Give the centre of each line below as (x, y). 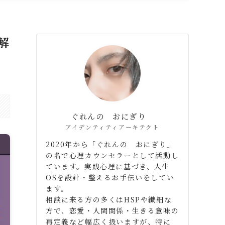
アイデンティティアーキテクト (113, 127)
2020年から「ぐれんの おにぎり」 (110, 144)
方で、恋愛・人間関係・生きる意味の (113, 210)
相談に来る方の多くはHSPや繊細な (109, 199)
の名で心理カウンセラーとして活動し (113, 155)
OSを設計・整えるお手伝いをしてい (110, 177)
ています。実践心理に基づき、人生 (108, 166)
